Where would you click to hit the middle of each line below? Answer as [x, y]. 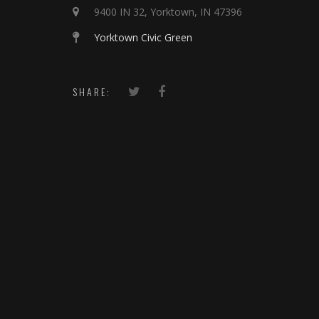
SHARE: [92, 91]
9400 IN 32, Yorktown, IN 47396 [168, 12]
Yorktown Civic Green [143, 37]
